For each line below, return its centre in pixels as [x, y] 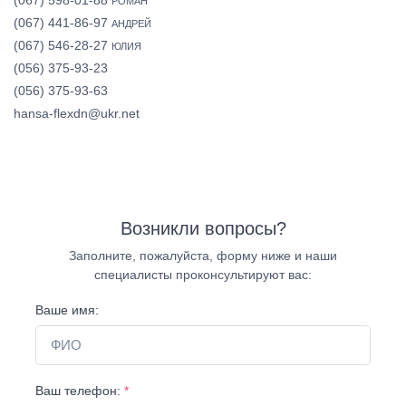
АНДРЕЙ [131, 23]
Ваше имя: [67, 309]
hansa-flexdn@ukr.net [77, 113]
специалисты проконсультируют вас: [203, 274]
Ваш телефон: [80, 391]
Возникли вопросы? [203, 228]
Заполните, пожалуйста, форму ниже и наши [203, 255]
